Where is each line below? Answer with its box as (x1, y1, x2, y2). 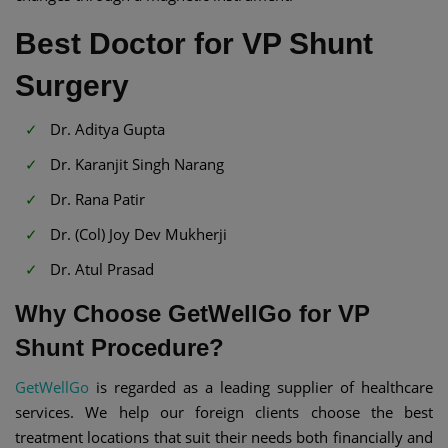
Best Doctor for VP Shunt (15, 26, 373, 60)
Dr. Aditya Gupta (50, 118, 165, 139)
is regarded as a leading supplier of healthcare (89, 376, 433, 397)
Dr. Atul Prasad (50, 258, 154, 279)
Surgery (15, 68, 129, 102)
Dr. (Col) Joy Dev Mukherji (50, 223, 227, 244)
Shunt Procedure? (15, 333, 231, 361)
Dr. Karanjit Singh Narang (50, 153, 224, 174)
